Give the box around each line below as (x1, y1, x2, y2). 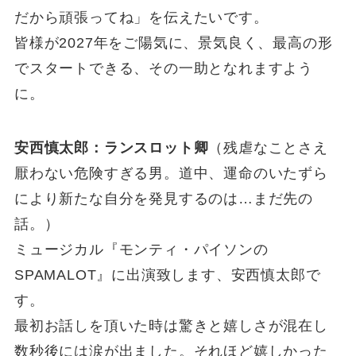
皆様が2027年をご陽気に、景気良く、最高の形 (14, 35, 333, 52)
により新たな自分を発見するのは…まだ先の (14, 191, 314, 207)
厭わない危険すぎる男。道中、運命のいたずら (14, 165, 328, 182)
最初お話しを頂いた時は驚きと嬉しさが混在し (14, 318, 328, 335)
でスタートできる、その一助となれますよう (14, 60, 314, 77)
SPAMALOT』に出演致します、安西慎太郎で (14, 267, 321, 284)
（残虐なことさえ (208, 140, 328, 157)
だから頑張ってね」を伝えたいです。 (14, 10, 269, 26)
